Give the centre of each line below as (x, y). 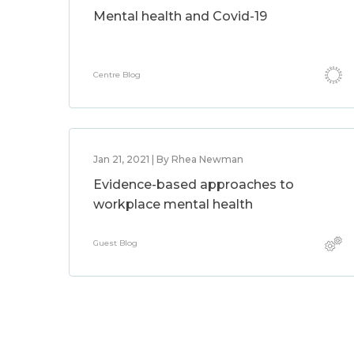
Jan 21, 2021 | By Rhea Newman (168, 159)
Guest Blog (115, 243)
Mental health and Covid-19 (180, 16)
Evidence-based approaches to (194, 185)
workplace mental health (173, 204)
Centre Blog (117, 75)
